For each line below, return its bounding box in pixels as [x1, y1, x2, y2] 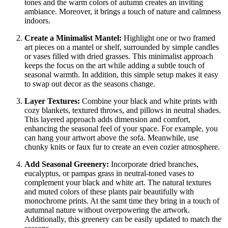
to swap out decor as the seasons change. [24, 79, 155, 89]
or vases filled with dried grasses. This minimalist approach [24, 52, 213, 61]
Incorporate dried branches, [109, 160, 198, 169]
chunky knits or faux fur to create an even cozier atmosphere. [24, 142, 220, 152]
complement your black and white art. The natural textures [24, 178, 211, 187]
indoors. [24, 16, 50, 25]
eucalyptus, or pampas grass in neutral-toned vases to [24, 169, 194, 178]
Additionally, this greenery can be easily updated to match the [24, 215, 221, 224]
